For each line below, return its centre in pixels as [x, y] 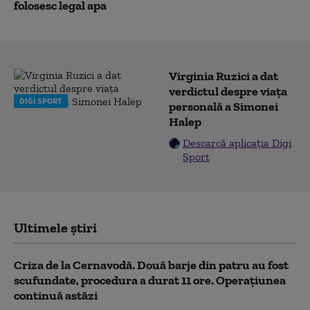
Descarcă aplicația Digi [237, 143]
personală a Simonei [224, 107]
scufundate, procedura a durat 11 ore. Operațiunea [150, 280]
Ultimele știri [55, 228]
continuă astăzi [56, 295]
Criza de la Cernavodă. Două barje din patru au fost [151, 265]
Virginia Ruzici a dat [224, 76]
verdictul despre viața [228, 91]
